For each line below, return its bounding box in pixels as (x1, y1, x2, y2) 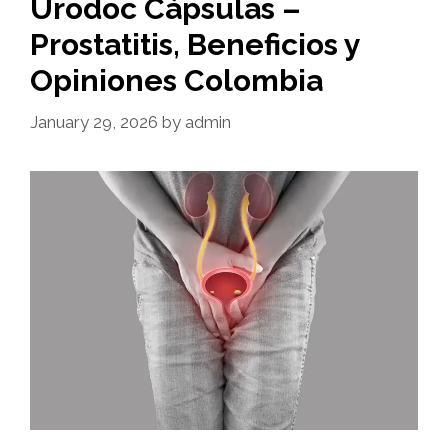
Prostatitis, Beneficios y (30, 26, 360, 62)
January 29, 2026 (30, 112, 158, 133)
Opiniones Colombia (30, 62, 323, 98)
